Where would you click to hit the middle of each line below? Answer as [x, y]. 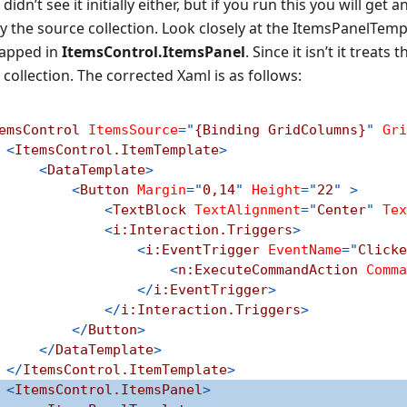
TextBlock [149, 210]
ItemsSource [133, 130]
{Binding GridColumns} [280, 130]
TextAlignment [248, 210]
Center [342, 210]
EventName [305, 250]
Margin [162, 190]
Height [276, 190]
